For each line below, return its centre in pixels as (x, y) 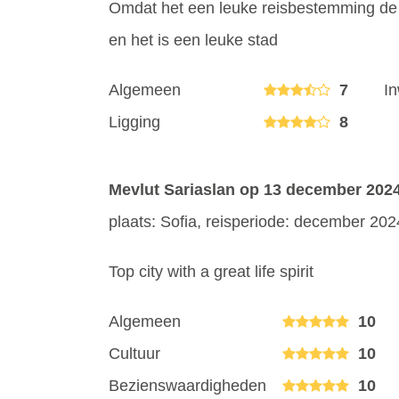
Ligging (134, 122)
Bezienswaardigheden (187, 385)
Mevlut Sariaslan (174, 189)
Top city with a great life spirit (211, 271)
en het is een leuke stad (193, 40)
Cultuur (134, 353)
